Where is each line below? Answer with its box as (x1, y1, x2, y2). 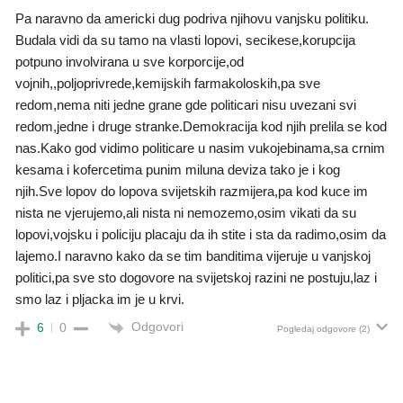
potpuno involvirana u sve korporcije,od (15, 54, 244, 70)
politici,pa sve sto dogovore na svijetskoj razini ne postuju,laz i (15, 270, 377, 286)
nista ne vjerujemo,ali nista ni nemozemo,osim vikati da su (15, 205, 356, 221)
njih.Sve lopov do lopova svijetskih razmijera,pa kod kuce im (15, 184, 368, 200)
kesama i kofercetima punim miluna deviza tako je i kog (15, 162, 340, 178)
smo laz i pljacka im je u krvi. (15, 291, 184, 308)
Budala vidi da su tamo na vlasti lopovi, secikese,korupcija (15, 32, 355, 49)
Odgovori (131, 319, 184, 335)
